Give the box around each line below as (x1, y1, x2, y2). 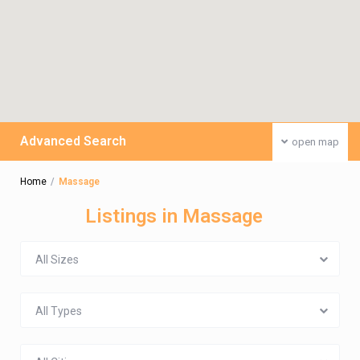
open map (292, 136, 339, 148)
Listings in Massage (85, 205, 263, 227)
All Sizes (35, 253, 79, 266)
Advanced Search (20, 133, 126, 149)
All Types (35, 305, 82, 317)
